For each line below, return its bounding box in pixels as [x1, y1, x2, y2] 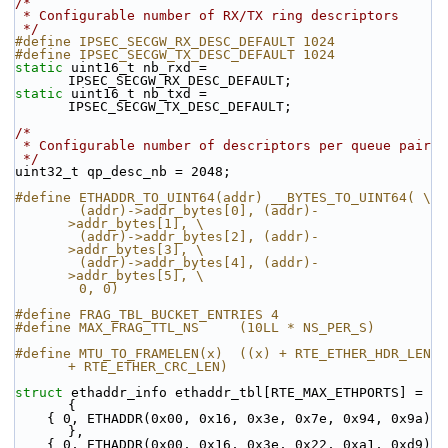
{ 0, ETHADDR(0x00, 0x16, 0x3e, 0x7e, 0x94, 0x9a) [15, 411, 47, 426]
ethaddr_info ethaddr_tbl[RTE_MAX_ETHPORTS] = [71, 385, 423, 400]
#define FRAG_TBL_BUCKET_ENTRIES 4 [15, 307, 279, 322]
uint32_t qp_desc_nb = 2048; [15, 164, 231, 179]
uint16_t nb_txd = [63, 86, 207, 101]
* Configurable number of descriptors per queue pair [23, 138, 431, 153]
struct [15, 385, 71, 400]
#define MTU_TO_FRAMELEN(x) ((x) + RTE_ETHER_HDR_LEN [15, 346, 431, 361]
